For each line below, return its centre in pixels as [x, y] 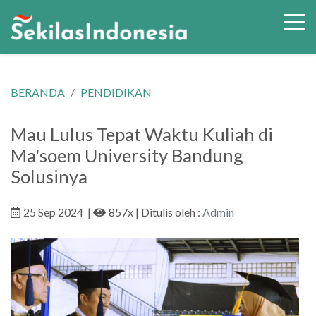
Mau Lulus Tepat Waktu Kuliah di [142, 134]
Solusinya [49, 176]
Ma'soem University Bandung [127, 155]
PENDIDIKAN [116, 92]
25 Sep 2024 [53, 212]
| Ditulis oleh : [168, 212]
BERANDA [38, 92]
